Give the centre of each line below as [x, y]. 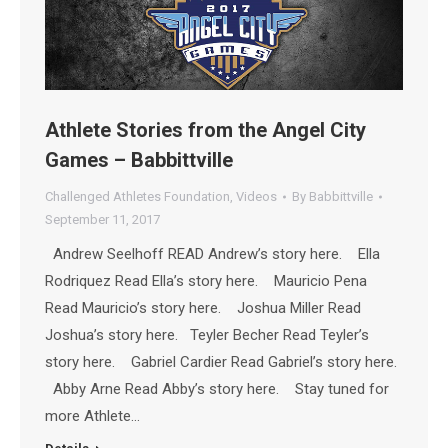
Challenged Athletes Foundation [137, 197]
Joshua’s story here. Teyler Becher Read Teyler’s [207, 335]
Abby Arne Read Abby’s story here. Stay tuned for [217, 389]
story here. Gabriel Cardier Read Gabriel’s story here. [223, 362]
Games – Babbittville [139, 160]
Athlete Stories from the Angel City [205, 130]
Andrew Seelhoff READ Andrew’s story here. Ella [212, 254]
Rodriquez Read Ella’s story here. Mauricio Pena [206, 281]
